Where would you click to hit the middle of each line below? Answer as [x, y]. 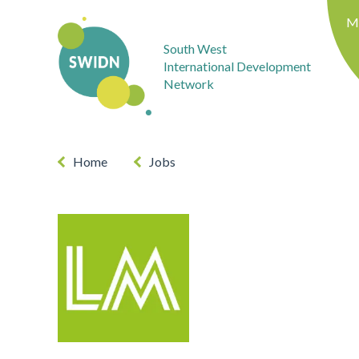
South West [195, 48]
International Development [237, 66]
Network [189, 83]
